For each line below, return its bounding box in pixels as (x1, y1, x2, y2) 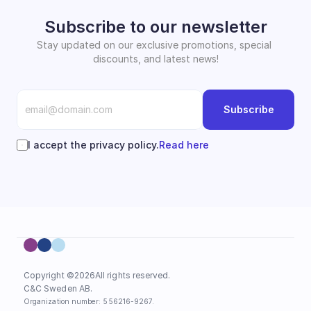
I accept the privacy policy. (28, 138, 159, 151)
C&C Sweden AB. (24, 283, 95, 294)
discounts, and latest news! (92, 52, 219, 65)
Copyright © (24, 270, 74, 280)
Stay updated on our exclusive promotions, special (37, 38, 271, 51)
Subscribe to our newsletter (44, 16, 267, 37)
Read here (159, 138, 209, 151)
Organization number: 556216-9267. (24, 297, 155, 305)
